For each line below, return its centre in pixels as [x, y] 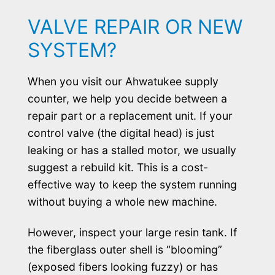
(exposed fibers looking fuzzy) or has [122, 266]
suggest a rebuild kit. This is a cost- [118, 167]
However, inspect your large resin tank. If [132, 232]
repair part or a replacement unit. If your [130, 115]
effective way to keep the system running [132, 184]
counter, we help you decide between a [127, 98]
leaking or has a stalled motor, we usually [132, 150]
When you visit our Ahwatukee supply [123, 81]
